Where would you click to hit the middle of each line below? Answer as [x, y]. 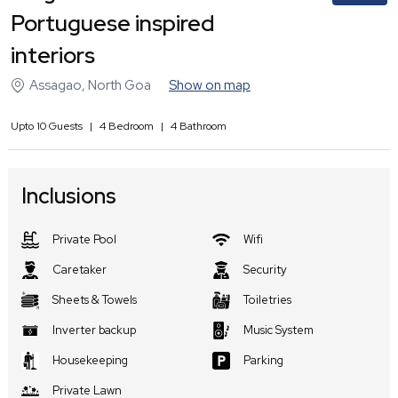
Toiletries [267, 299]
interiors [53, 55]
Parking [263, 360]
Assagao [56, 85]
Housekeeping [90, 360]
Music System [279, 330]
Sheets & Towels [95, 299]
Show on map [210, 85]
